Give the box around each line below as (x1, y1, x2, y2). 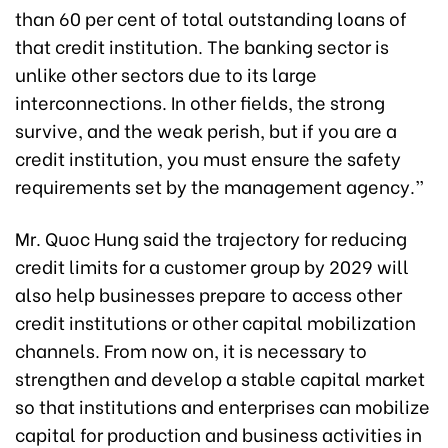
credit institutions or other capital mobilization (15, 308, 416, 336)
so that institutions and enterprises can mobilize (15, 392, 430, 420)
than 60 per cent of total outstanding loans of (15, 4, 407, 32)
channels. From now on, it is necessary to (15, 336, 367, 364)
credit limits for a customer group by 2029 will (15, 252, 409, 280)
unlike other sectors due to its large (15, 60, 317, 88)
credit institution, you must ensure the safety (15, 144, 401, 172)
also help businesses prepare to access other (15, 280, 402, 308)
